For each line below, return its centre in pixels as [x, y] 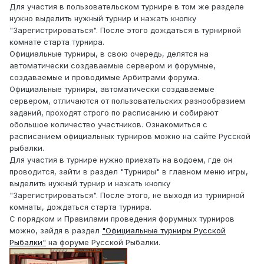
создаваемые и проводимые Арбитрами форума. [104, 77]
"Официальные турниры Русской [164, 231]
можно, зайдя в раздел [56, 231]
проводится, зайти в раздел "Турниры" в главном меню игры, [129, 172]
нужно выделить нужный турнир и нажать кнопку [103, 19]
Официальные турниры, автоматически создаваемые [112, 89]
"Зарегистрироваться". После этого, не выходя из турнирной [127, 195]
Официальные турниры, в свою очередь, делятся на [109, 54]
